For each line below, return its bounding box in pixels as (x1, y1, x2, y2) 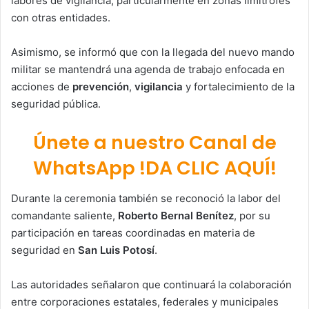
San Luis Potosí (78, 243, 154, 257)
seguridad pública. (11, 97, 101, 110)
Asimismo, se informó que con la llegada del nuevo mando (11, 45, 295, 59)
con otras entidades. (11, 10, 110, 24)
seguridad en (11, 243, 78, 257)
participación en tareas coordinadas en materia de (11, 226, 255, 240)
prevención (72, 79, 129, 93)
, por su (234, 209, 270, 223)
